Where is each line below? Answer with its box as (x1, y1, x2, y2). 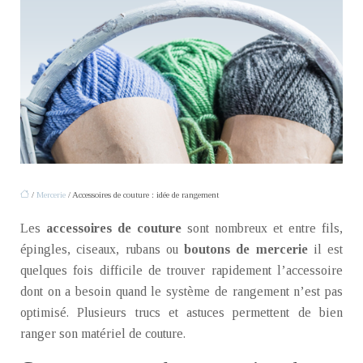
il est (313, 242, 343, 256)
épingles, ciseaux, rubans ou (20, 242, 184, 256)
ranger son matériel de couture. (20, 327, 186, 340)
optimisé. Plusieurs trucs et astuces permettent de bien (20, 305, 343, 319)
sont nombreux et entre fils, (181, 221, 343, 235)
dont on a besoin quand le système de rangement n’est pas (20, 284, 343, 298)
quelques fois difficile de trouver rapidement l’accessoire (20, 263, 343, 277)
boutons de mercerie (184, 242, 314, 256)
